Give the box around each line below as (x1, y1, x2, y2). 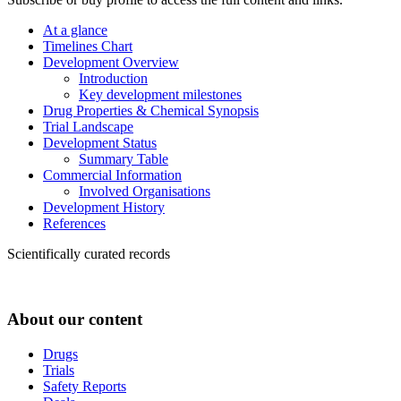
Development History (43, 200, 165, 216)
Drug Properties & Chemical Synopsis (43, 103, 259, 119)
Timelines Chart (43, 38, 132, 55)
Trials (43, 362, 74, 378)
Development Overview (43, 55, 179, 71)
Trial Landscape (43, 119, 133, 135)
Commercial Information (43, 167, 182, 183)
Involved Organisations (79, 183, 210, 200)
